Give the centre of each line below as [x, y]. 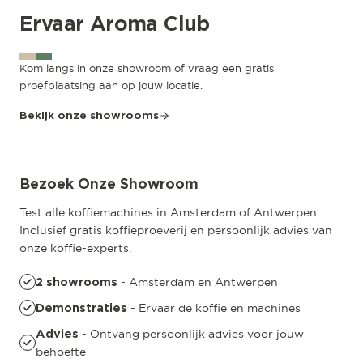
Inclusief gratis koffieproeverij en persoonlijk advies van [176, 230]
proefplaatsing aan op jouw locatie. [111, 85]
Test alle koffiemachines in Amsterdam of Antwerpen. [169, 212]
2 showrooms [77, 282]
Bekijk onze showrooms [89, 115]
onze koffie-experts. [75, 248]
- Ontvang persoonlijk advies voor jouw [191, 334]
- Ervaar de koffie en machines [214, 308]
